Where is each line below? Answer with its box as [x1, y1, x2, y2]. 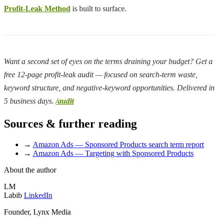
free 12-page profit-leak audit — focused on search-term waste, [4, 70, 197, 79]
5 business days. [4, 97, 56, 106]
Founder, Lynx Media [4, 208, 71, 217]
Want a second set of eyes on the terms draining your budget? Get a [4, 57, 213, 66]
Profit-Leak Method [4, 4, 70, 13]
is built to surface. [70, 4, 127, 13]
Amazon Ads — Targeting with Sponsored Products [33, 149, 194, 158]
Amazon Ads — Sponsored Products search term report [33, 140, 204, 149]
